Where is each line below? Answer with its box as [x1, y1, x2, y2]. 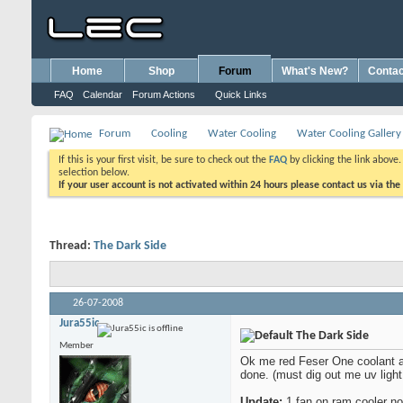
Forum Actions [132, 89, 195, 100]
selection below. [58, 167, 130, 178]
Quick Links [215, 89, 267, 100]
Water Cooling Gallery [297, 128, 401, 139]
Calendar [83, 89, 122, 100]
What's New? [282, 65, 348, 77]
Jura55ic [59, 318, 99, 330]
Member [59, 341, 94, 352]
